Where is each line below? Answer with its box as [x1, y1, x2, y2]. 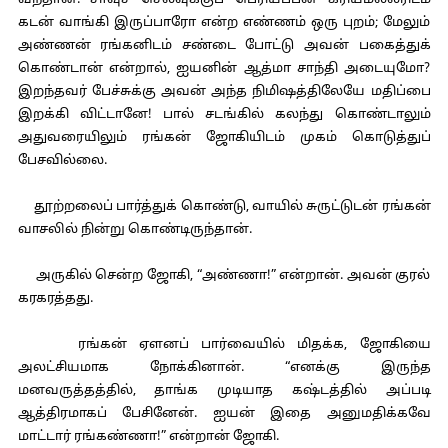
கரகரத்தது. [17, 291, 93, 307]
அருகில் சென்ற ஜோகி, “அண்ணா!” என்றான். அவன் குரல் [17, 268, 431, 284]
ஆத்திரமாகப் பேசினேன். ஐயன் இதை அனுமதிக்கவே [17, 406, 431, 422]
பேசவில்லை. [17, 153, 107, 169]
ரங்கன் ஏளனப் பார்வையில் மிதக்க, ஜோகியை [17, 337, 431, 353]
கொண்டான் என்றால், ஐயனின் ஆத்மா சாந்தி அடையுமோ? [17, 61, 431, 77]
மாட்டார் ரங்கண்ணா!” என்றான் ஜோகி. [17, 429, 279, 445]
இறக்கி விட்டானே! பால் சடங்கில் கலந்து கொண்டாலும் [17, 107, 431, 123]
